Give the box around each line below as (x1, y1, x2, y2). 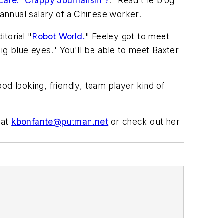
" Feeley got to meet (85, 31, 170, 41)
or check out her (108, 116, 180, 127)
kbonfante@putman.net (11, 116, 109, 127)
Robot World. (32, 31, 86, 41)
